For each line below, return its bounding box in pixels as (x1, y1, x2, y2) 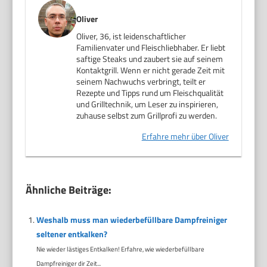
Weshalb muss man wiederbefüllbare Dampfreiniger (36, 213, 227, 226)
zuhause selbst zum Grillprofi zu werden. (76, 109, 218, 122)
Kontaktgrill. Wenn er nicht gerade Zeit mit (76, 64, 225, 76)
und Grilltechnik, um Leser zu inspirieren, (76, 98, 219, 110)
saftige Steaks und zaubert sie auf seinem (76, 52, 223, 65)
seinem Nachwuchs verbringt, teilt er (76, 75, 206, 88)
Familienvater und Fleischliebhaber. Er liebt (76, 41, 226, 54)
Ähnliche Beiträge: (26, 182, 112, 198)
